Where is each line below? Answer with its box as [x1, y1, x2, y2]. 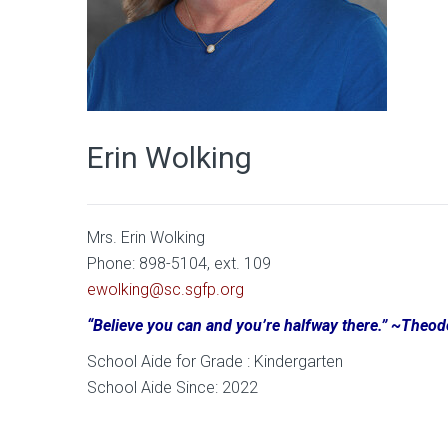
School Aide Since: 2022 [87, 378, 258, 397]
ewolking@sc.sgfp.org [87, 280, 244, 299]
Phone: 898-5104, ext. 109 [87, 254, 271, 273]
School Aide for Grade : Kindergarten [87, 352, 343, 371]
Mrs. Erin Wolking [87, 228, 205, 247]
